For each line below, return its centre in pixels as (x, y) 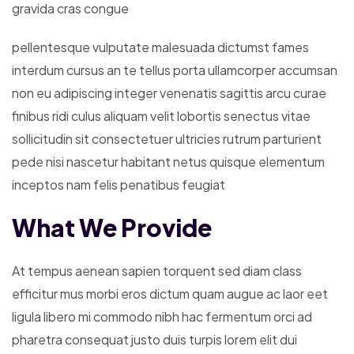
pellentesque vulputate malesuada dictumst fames (160, 47)
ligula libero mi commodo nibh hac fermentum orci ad (162, 316)
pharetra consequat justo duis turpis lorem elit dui (154, 339)
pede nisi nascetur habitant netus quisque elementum (168, 161)
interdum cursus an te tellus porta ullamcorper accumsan (175, 70)
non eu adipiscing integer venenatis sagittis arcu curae (169, 92)
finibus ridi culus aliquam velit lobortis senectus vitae (161, 115)
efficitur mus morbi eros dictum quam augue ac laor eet (170, 293)
